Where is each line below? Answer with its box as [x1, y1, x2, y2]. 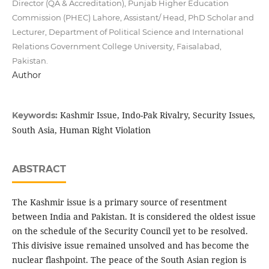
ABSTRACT [11, 163, 66, 175]
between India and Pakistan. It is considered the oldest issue [11, 211, 256, 223]
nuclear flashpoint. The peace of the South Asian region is [11, 254, 246, 266]
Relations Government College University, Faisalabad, [11, 41, 222, 52]
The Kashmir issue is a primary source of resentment [11, 196, 227, 208]
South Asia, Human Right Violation [11, 124, 151, 136]
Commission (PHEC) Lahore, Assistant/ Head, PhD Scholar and [11, 13, 254, 23]
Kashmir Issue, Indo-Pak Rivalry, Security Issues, [59, 109, 255, 121]
